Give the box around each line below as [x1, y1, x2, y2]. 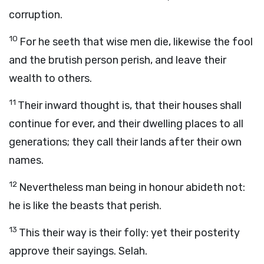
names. [9, 154, 44, 167]
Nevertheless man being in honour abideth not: [19, 181, 245, 194]
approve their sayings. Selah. [9, 245, 147, 258]
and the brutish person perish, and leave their [9, 54, 226, 67]
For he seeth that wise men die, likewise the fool [19, 35, 253, 48]
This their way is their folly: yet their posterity [19, 226, 240, 239]
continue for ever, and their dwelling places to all [9, 117, 243, 130]
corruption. [9, 8, 62, 21]
